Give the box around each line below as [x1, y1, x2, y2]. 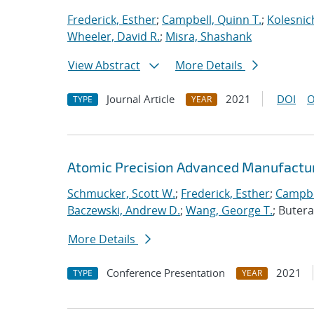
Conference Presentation [107, 266, 225, 280]
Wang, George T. [186, 203, 273, 218]
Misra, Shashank [165, 29, 252, 44]
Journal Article [107, 92, 175, 106]
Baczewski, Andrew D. [67, 203, 180, 218]
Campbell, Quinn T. [162, 12, 261, 27]
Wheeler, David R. [67, 29, 160, 44]
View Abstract [68, 57, 140, 73]
